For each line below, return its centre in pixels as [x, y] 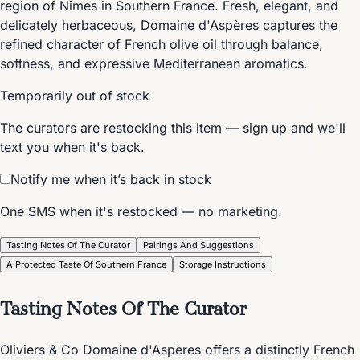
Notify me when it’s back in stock [111, 179]
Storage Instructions [223, 264]
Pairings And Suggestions [198, 245]
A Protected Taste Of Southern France [86, 264]
